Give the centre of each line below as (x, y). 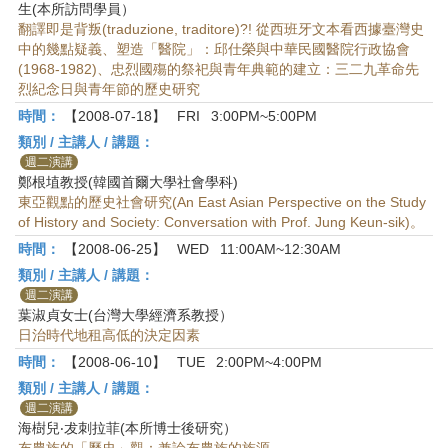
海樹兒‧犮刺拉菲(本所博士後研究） (127, 428)
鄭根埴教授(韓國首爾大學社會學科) (128, 182)
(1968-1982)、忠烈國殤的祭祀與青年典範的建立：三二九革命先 (218, 69)
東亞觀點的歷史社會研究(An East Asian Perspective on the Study (222, 202)
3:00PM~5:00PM (264, 116)
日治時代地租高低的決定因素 (109, 335)
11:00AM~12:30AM (280, 249)
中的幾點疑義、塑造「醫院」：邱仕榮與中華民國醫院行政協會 (214, 49)
